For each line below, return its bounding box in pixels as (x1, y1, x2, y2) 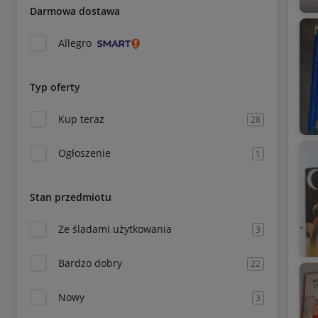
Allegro (58, 36, 92, 50)
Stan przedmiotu (30, 190, 111, 204)
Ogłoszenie (58, 146, 111, 160)
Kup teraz (58, 112, 104, 126)
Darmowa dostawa (30, 4, 120, 18)
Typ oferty (30, 80, 80, 94)
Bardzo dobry (58, 256, 122, 270)
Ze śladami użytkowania (58, 222, 172, 236)
